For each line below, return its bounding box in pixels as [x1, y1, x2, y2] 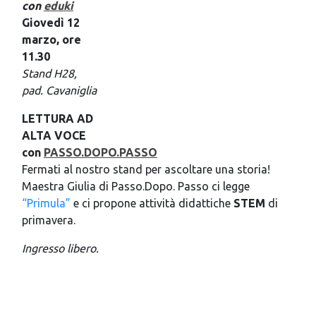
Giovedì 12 [22, 16, 80, 29]
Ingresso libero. [22, 241, 99, 255]
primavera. [22, 213, 75, 226]
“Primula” [22, 196, 71, 209]
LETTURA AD [22, 111, 93, 125]
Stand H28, [22, 66, 77, 80]
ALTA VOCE [22, 128, 86, 142]
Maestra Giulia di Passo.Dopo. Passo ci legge [22, 179, 250, 193]
